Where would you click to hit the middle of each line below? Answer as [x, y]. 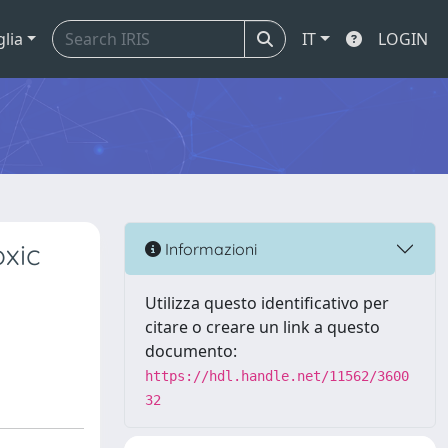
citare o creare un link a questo [262, 327]
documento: [191, 351]
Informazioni [209, 248]
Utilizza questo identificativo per [267, 303]
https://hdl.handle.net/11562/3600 [277, 376]
